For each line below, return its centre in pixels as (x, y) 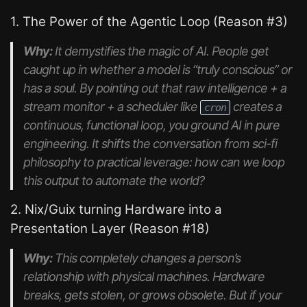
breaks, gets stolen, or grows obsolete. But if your (152, 295)
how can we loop (240, 162)
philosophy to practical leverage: (109, 162)
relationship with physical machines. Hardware (144, 277)
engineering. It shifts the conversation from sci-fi (150, 144)
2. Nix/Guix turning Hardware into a (116, 209)
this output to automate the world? (114, 181)
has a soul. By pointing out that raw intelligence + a (155, 88)
